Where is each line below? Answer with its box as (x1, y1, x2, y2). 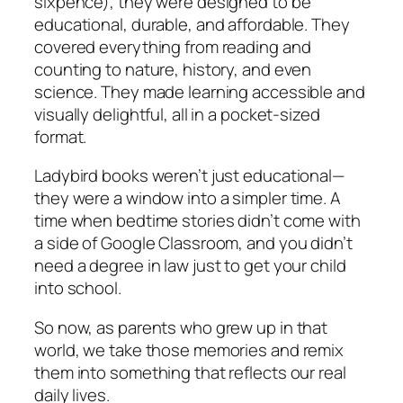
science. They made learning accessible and (34, 79, 365, 103)
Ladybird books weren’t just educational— (34, 164, 345, 188)
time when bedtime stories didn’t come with (34, 209, 361, 233)
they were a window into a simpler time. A (34, 186, 341, 210)
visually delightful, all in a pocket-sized (34, 102, 320, 126)
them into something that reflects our (34, 360, 319, 384)
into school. (34, 276, 121, 300)
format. (34, 124, 87, 148)
